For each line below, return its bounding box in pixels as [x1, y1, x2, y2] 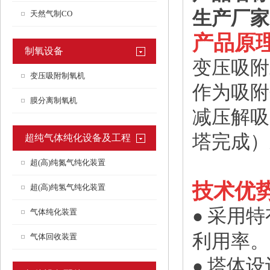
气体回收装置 [30, 232, 77, 241]
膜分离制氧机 [30, 96, 77, 105]
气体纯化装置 [30, 207, 77, 216]
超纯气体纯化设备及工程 [25, 133, 131, 143]
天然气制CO [30, 9, 72, 18]
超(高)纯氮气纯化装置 [30, 158, 105, 167]
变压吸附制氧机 [30, 71, 85, 80]
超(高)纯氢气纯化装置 [30, 183, 105, 192]
